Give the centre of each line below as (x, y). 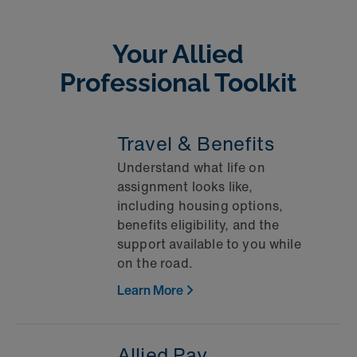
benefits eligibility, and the (198, 225)
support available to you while (209, 244)
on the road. (155, 263)
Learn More (150, 290)
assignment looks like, (185, 187)
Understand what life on (191, 168)
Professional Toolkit (178, 83)
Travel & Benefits (196, 144)
